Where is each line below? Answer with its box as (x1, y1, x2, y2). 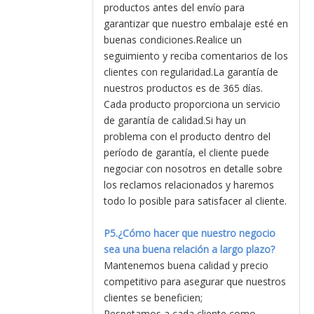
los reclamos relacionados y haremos (104, 178, 274, 191)
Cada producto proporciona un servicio (104, 97, 280, 111)
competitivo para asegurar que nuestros (104, 275, 286, 288)
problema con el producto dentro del (104, 130, 271, 143)
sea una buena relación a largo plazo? (104, 243, 275, 256)
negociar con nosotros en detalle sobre (104, 162, 282, 175)
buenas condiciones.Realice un (104, 33, 242, 46)
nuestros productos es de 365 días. (104, 81, 263, 95)
